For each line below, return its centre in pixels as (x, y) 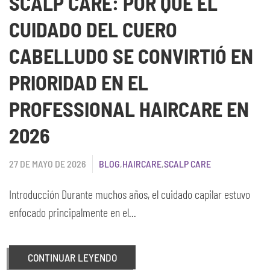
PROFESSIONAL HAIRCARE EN (129, 109)
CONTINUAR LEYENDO (72, 257)
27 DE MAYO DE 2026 (48, 164)
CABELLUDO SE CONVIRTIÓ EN (131, 56)
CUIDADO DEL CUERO (93, 29)
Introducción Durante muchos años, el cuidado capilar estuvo (130, 194)
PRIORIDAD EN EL (79, 82)
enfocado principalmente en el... (73, 212)
